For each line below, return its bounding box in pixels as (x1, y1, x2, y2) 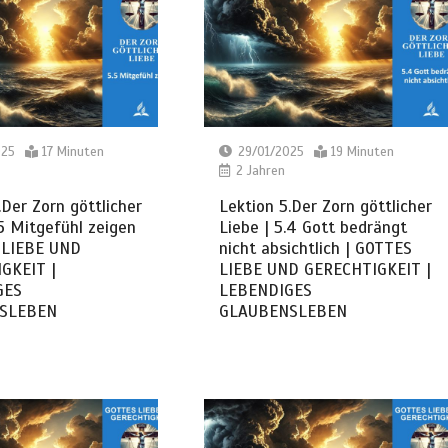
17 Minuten (41, 143, 104, 160)
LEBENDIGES (218, 279, 312, 301)
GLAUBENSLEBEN (218, 300, 347, 322)
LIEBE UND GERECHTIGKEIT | (218, 258, 431, 280)
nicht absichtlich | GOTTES (218, 237, 412, 259)
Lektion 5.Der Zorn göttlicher (218, 195, 432, 217)
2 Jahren (231, 162, 285, 179)
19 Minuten (330, 143, 394, 160)
